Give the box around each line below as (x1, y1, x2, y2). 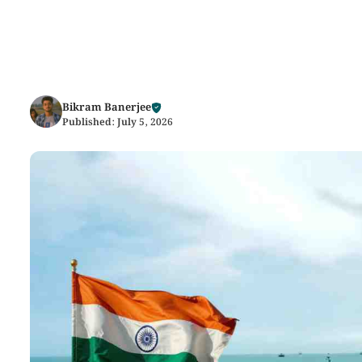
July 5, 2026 (117, 115, 173, 130)
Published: (62, 115, 117, 130)
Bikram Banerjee (62, 99, 151, 116)
